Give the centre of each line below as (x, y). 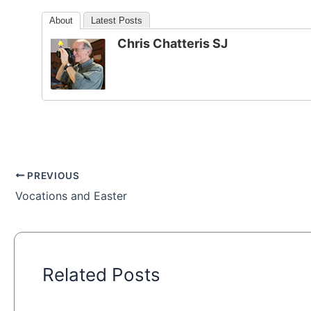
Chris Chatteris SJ (173, 43)
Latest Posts (117, 20)
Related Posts (101, 274)
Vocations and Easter (71, 195)
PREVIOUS (52, 175)
